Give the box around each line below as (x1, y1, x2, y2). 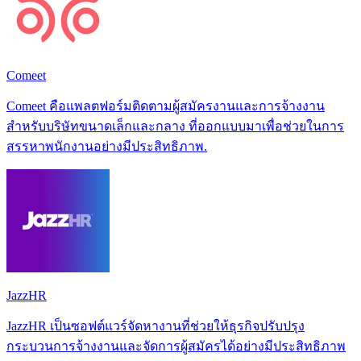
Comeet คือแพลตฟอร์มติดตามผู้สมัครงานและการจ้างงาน (6, 98, 325, 113)
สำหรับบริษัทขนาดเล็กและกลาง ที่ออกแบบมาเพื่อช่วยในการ (6, 118, 344, 133)
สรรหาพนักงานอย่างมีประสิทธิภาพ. (6, 139, 207, 153)
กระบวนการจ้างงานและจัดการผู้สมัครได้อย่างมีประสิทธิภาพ (6, 338, 346, 353)
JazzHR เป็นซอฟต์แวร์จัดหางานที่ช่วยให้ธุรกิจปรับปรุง (6, 318, 305, 333)
